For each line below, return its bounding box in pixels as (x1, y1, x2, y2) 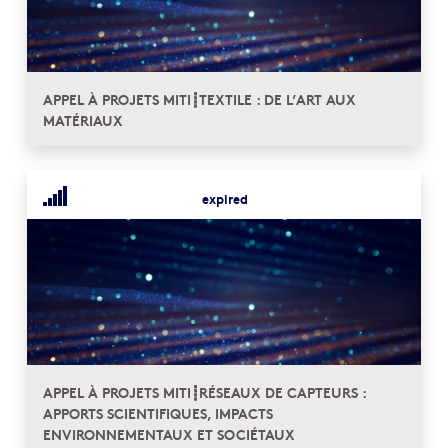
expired (202, 188, 249, 207)
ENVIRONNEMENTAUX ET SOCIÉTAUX (43, 422, 295, 444)
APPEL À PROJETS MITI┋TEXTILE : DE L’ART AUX (43, 87, 356, 109)
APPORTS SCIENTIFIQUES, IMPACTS (43, 401, 273, 423)
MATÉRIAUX (43, 108, 123, 130)
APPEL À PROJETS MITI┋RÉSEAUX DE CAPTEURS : (43, 380, 366, 402)
